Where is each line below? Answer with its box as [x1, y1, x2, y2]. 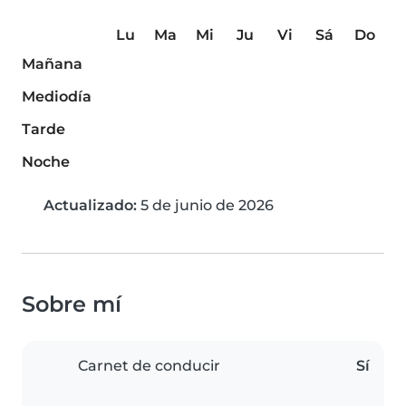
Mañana [22, 55, 82, 73]
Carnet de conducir [78, 357, 220, 375]
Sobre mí [22, 291, 121, 318]
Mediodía [22, 88, 92, 106]
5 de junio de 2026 [137, 197, 274, 215]
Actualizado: [43, 197, 137, 215]
